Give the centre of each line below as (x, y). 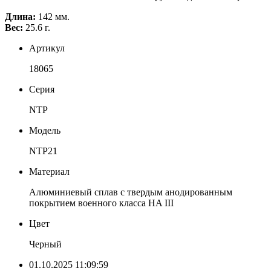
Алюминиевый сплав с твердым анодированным (131, 192)
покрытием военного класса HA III (101, 203)
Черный (45, 244)
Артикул (47, 48)
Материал (49, 171)
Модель (45, 130)
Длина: (20, 17)
